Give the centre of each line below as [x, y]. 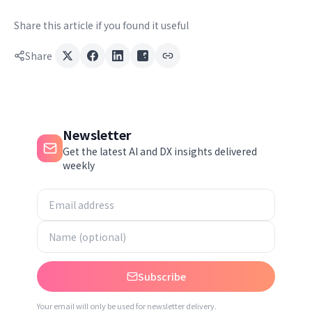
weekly [79, 165]
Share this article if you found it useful [101, 25]
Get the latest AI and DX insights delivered [160, 151]
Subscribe [162, 276]
